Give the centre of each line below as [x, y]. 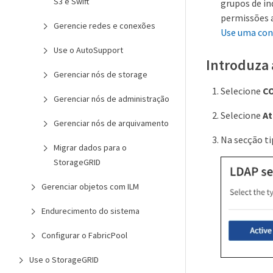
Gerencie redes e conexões [105, 26]
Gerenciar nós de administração [112, 99]
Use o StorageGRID [64, 260]
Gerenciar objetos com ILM [90, 186]
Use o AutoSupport [88, 50]
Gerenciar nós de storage [101, 74]
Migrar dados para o [90, 147]
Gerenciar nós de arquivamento [111, 123]
